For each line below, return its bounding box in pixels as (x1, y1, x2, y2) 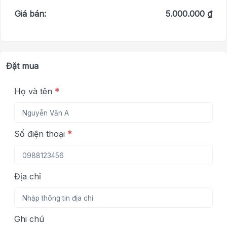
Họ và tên (14, 86, 55, 97)
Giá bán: (15, 9, 46, 19)
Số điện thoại (14, 129, 67, 139)
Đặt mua (6, 61, 39, 71)
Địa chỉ (14, 171, 41, 182)
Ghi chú (14, 214, 44, 224)
